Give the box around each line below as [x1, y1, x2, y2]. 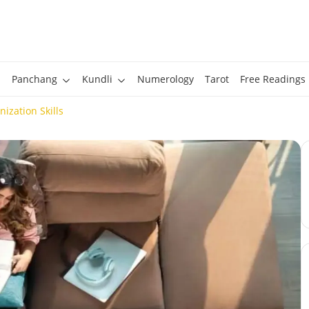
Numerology [137, 72, 194, 86]
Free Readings [239, 72, 306, 86]
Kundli [81, 72, 112, 86]
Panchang [11, 72, 57, 86]
